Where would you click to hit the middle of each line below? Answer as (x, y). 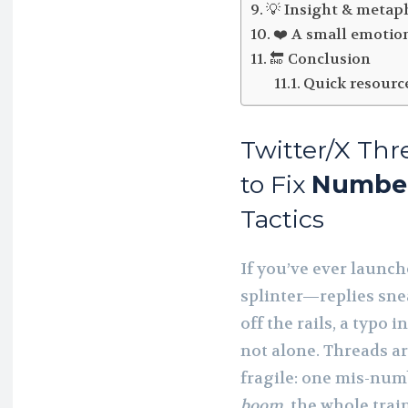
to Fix (276, 184)
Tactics (282, 219)
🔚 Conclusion (321, 59)
